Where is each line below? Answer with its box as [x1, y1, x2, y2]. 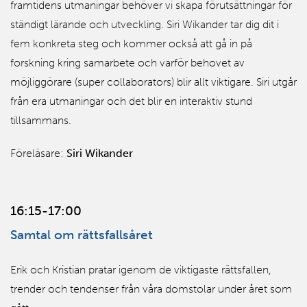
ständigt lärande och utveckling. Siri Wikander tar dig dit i [10, 17, 279, 31]
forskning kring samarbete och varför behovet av [10, 56, 245, 69]
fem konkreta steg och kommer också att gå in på [10, 36, 252, 50]
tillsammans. [10, 113, 71, 127]
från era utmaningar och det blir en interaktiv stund [10, 94, 252, 108]
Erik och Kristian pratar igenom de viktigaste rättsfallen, [10, 262, 271, 276]
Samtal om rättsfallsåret [10, 226, 153, 243]
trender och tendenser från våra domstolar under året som [10, 282, 292, 295]
